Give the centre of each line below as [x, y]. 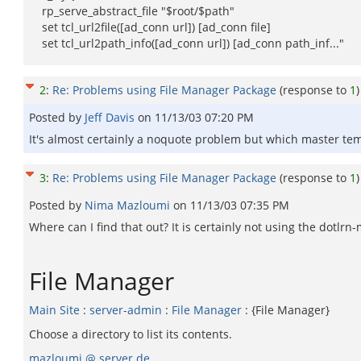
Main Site [54, 310]
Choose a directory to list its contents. [131, 334]
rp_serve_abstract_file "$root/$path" [132, 11]
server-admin [126, 310]
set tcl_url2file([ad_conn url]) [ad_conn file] [150, 27]
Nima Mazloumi [129, 205]
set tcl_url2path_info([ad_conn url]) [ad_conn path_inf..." [187, 43]
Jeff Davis [111, 117]
